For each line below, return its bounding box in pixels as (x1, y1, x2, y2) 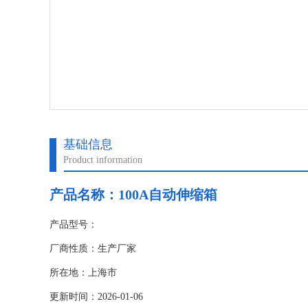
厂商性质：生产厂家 (49, 243, 136, 254)
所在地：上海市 (49, 267, 117, 278)
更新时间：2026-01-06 (49, 291, 143, 302)
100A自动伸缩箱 (118, 187, 217, 202)
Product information (63, 155, 142, 165)
